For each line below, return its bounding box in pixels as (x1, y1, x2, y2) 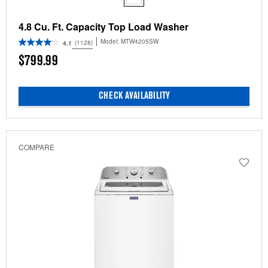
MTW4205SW (121, 37, 159, 46)
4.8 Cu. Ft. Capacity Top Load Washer (19, 19, 188, 33)
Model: (100, 37, 121, 46)
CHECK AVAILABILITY (98, 92, 170, 100)
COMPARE (19, 141, 54, 152)
